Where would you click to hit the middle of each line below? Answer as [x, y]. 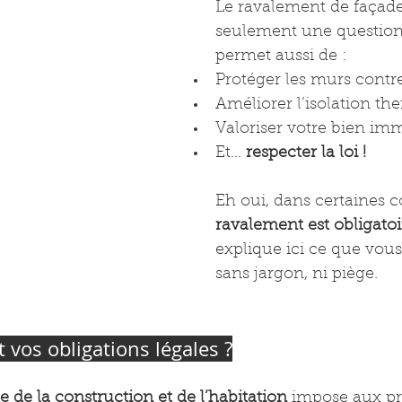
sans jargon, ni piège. [297, 275]
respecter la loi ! [306, 153]
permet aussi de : [281, 57]
